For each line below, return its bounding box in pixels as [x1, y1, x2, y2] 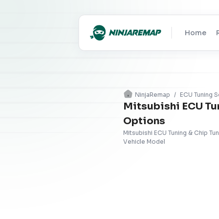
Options [123, 115, 165, 127]
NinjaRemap [135, 91, 170, 98]
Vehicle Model [123, 138, 165, 145]
